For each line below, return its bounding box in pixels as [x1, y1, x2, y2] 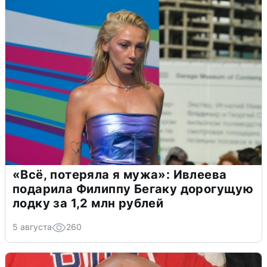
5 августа [13, 221, 52, 232]
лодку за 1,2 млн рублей [13, 195, 164, 210]
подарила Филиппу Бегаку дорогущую [13, 181, 254, 196]
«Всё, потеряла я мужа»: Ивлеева [13, 167, 227, 182]
